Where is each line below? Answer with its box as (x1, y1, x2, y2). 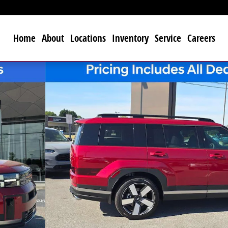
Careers (187, 32, 215, 45)
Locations (70, 32, 106, 45)
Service (154, 32, 181, 45)
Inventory (111, 32, 149, 45)
